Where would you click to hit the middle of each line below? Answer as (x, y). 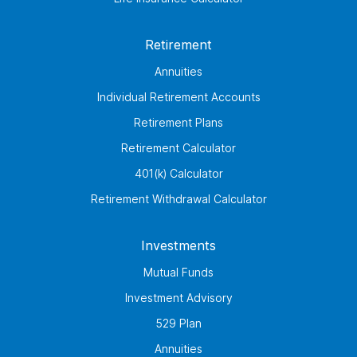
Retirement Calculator (178, 148)
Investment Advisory (178, 298)
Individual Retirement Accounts (178, 97)
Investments (178, 246)
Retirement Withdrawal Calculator (178, 199)
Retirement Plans (178, 123)
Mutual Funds (178, 273)
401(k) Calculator (178, 174)
